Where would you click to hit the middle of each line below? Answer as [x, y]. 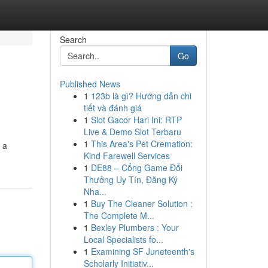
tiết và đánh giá [112, 108]
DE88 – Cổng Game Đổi [136, 167]
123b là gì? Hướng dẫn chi [141, 96]
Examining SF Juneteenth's [142, 251]
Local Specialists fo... [123, 239]
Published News [90, 84]
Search [73, 39]
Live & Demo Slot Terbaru [132, 132]
